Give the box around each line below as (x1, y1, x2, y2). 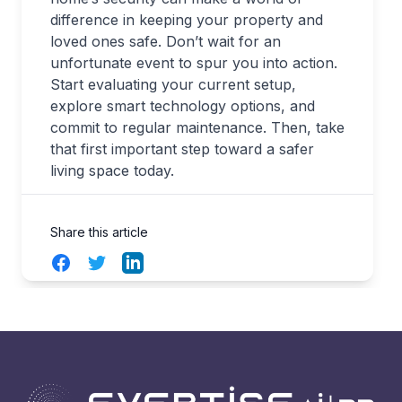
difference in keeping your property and (50, 11, 323, 30)
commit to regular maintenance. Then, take (50, 118, 345, 137)
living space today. (50, 162, 174, 180)
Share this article (50, 224, 148, 240)
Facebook (49, 253, 118, 272)
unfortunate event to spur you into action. (50, 54, 337, 73)
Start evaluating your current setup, (50, 75, 296, 94)
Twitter (85, 253, 132, 272)
